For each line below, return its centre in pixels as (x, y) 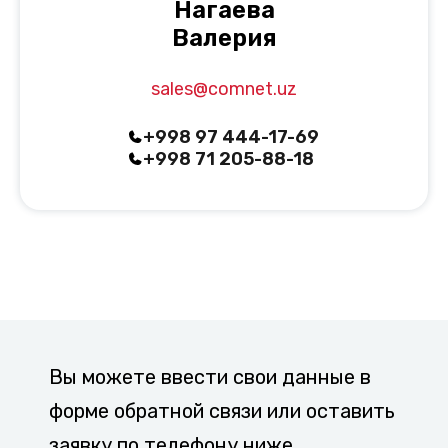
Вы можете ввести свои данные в (210, 376)
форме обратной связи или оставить (222, 410)
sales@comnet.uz (224, 88)
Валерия (224, 37)
